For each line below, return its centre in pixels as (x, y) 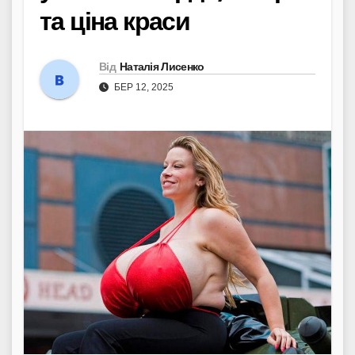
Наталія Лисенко (162, 66)
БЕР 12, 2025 (143, 87)
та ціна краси (115, 21)
